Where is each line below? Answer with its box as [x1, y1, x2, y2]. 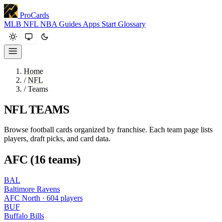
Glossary [118, 20, 146, 28]
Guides [59, 20, 83, 28]
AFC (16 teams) [4, 153, 81, 166]
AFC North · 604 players [4, 193, 83, 202]
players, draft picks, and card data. [4, 134, 111, 143]
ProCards [20, 11, 49, 19]
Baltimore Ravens [4, 184, 60, 193]
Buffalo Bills [4, 211, 44, 220]
